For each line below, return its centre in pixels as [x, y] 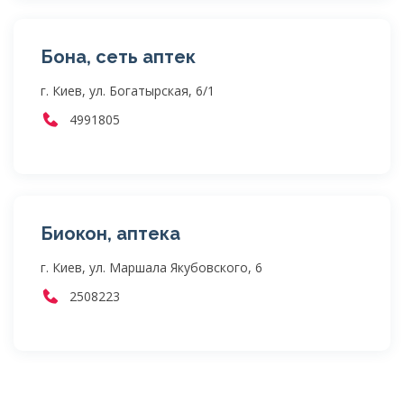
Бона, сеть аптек [118, 57]
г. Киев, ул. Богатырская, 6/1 [128, 91]
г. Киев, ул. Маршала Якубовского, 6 [151, 267]
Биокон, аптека [110, 234]
